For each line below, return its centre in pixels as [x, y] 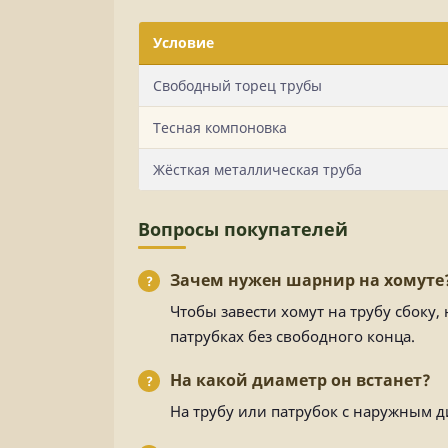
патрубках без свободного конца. [292, 336]
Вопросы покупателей [243, 229]
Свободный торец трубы [237, 85]
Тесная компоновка [220, 127]
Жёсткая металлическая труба [257, 169]
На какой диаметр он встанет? [300, 380]
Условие [183, 42]
